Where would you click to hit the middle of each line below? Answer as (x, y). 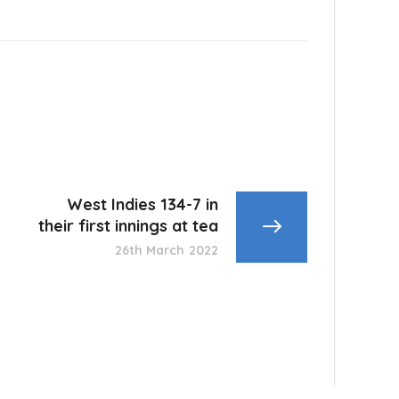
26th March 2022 (166, 250)
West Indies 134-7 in (142, 204)
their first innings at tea (128, 226)
